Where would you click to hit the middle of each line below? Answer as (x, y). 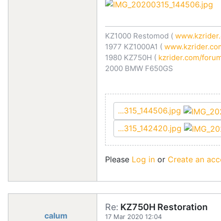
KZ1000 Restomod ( (139, 36)
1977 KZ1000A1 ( (134, 47)
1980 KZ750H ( (131, 58)
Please (118, 160)
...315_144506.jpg (151, 111)
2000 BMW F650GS (139, 69)
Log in (143, 160)
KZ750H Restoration (163, 207)
